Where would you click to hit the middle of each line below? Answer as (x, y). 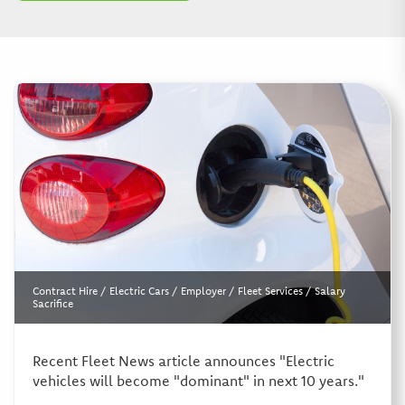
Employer (203, 290)
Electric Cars (139, 290)
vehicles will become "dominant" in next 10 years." (198, 380)
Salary (330, 290)
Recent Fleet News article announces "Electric (183, 360)
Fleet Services (270, 290)
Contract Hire (65, 290)
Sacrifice (52, 303)
